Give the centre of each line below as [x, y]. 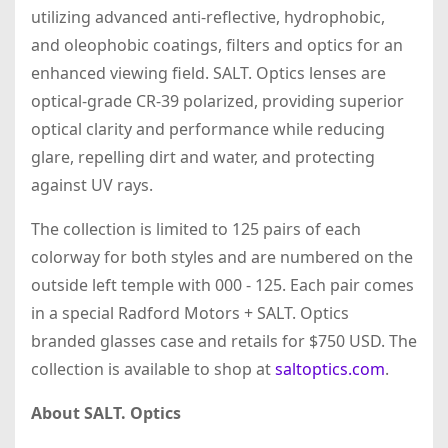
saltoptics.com [330, 369]
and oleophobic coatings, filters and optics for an [217, 45]
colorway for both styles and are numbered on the [222, 257]
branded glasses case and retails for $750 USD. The [224, 341]
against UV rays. [94, 185]
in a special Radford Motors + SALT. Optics [190, 313]
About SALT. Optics [106, 413]
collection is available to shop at [153, 369]
